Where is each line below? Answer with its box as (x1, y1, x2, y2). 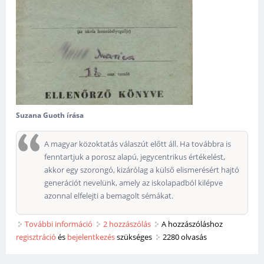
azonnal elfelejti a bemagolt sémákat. (44, 190, 174, 202)
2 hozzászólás (103, 219, 151, 230)
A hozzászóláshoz (161, 219, 223, 230)
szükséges (115, 232, 153, 243)
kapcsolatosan (93, 232, 144, 243)
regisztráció (16, 232, 57, 243)
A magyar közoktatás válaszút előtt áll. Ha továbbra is (44, 138, 232, 150)
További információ (25, 219, 93, 230)
